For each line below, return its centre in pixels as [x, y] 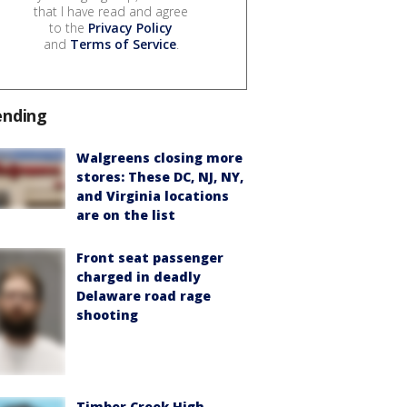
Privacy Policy [130, 28]
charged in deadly [139, 277]
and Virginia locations [153, 196]
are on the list [126, 215]
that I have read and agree [111, 12]
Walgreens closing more [159, 158]
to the [69, 28]
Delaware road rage [144, 296]
